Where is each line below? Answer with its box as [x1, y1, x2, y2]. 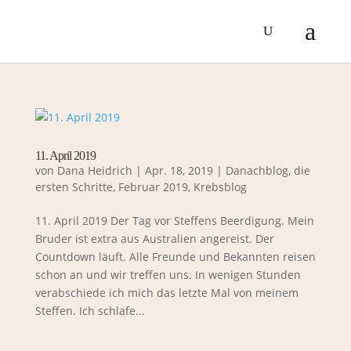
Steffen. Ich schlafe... [34, 303, 145, 318]
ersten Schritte [34, 179, 113, 194]
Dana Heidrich [56, 163, 132, 178]
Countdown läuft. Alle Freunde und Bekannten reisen [34, 249, 316, 264]
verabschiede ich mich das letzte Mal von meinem [34, 285, 299, 300]
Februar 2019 [118, 179, 188, 194]
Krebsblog [193, 179, 247, 194]
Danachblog [225, 163, 288, 178]
